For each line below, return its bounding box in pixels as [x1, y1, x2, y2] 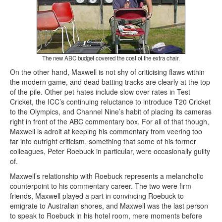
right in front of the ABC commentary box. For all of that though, [10, 116, 209, 127]
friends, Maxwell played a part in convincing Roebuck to [10, 191, 184, 201]
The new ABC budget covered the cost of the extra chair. [42, 54, 180, 62]
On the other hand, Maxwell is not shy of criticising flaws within [10, 67, 205, 77]
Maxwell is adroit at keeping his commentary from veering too [10, 126, 202, 137]
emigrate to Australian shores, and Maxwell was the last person [10, 201, 208, 211]
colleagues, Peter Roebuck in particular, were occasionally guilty [10, 146, 210, 157]
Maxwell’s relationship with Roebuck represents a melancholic [10, 171, 203, 181]
